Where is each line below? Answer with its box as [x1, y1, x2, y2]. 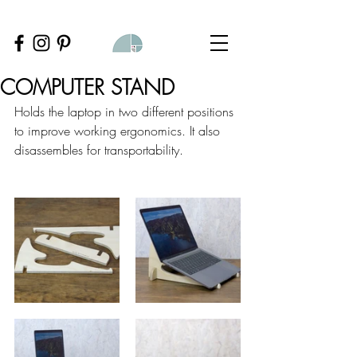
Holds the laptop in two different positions [14, 103, 237, 120]
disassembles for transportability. [14, 141, 183, 159]
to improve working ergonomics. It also [14, 122, 224, 139]
